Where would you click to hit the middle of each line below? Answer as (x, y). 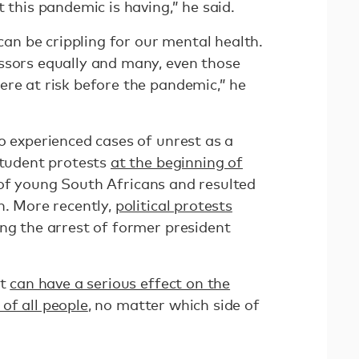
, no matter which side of (173, 305)
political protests (173, 205)
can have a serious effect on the (120, 283)
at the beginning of (176, 162)
